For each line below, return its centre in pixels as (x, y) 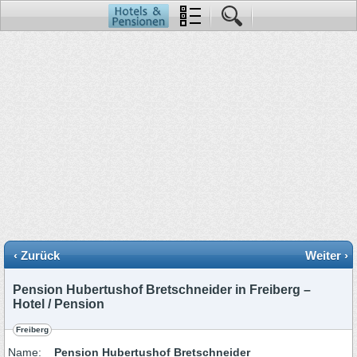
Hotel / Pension (59, 304)
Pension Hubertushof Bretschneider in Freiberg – (162, 290)
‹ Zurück (37, 255)
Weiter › (327, 255)
